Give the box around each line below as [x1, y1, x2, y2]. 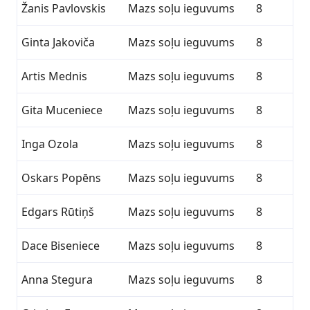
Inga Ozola [21, 136, 78, 152]
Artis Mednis [21, 69, 87, 84]
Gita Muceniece [21, 102, 102, 118]
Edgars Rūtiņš [21, 204, 94, 219]
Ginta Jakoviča [21, 35, 95, 50]
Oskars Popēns [21, 170, 101, 185]
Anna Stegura [21, 272, 93, 287]
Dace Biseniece [21, 238, 100, 253]
